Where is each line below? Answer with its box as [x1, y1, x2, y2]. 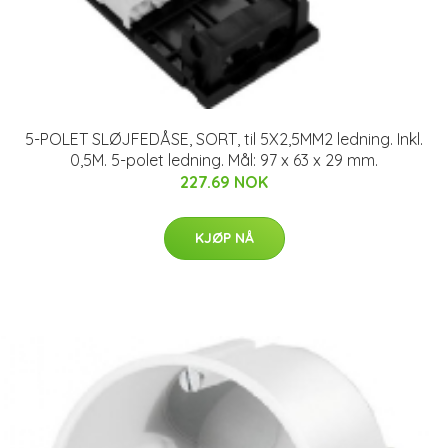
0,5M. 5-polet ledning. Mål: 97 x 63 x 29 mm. [70, 149, 378, 170]
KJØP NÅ [194, 228, 254, 247]
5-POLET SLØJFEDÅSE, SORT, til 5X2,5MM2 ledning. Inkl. [25, 128, 423, 149]
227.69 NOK [180, 171, 268, 192]
